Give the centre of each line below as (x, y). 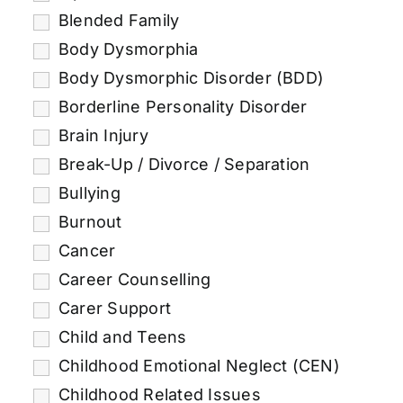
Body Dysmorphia (128, 49)
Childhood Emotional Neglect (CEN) (199, 365)
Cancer (87, 250)
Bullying (89, 193)
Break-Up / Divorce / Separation (184, 164)
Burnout (90, 221)
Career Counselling (134, 279)
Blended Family (119, 20)
